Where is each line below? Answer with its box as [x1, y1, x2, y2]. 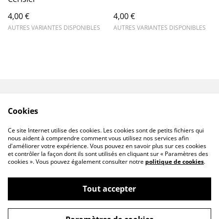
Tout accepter [83, 183, 136, 194]
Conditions [49, 111, 89, 122]
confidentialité [123, 120, 176, 131]
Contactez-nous [40, 102, 99, 112]
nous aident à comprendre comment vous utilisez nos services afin [8, 134, 189, 142]
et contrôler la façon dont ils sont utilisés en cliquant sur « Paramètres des [8, 150, 208, 158]
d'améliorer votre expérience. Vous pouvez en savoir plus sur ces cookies [8, 142, 206, 150]
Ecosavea [36, 198, 71, 209]
